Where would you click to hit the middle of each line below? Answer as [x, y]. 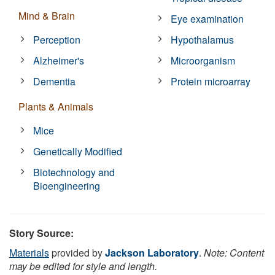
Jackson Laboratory [152, 252]
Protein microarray [211, 81]
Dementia [55, 81]
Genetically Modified [78, 151]
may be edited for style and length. [83, 266]
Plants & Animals [56, 106]
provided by [77, 252]
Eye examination [207, 18]
